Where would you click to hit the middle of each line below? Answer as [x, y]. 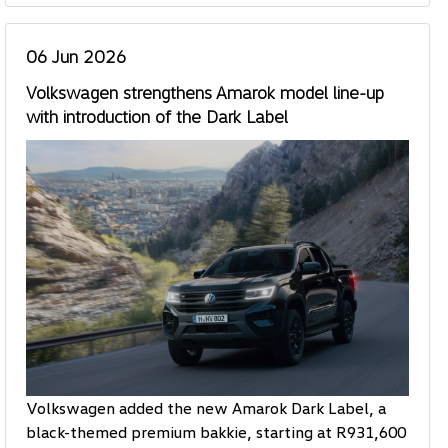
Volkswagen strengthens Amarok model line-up [204, 92]
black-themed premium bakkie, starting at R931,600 [215, 431]
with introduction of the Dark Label [156, 116]
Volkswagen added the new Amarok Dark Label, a [205, 407]
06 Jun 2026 [76, 56]
